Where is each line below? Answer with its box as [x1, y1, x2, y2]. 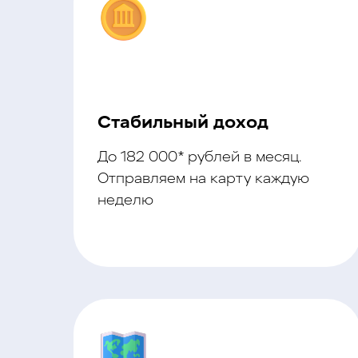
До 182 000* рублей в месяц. [97, 150, 301, 165]
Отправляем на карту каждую [97, 172, 309, 187]
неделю [97, 193, 153, 209]
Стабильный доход [97, 114, 268, 133]
